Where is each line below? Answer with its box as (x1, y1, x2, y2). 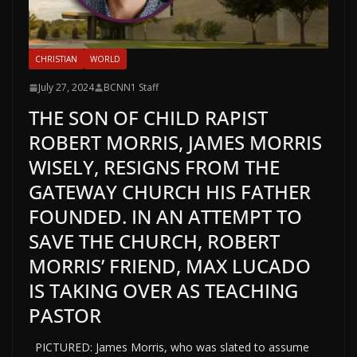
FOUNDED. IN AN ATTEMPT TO (29, 203, 302, 230)
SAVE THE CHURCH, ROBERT (29, 228, 280, 255)
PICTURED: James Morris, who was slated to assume (29, 339, 309, 355)
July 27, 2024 (38, 80, 94, 95)
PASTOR (29, 302, 101, 329)
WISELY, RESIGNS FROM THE (29, 154, 280, 181)
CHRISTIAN (35, 53, 77, 65)
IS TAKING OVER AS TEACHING (29, 277, 298, 304)
